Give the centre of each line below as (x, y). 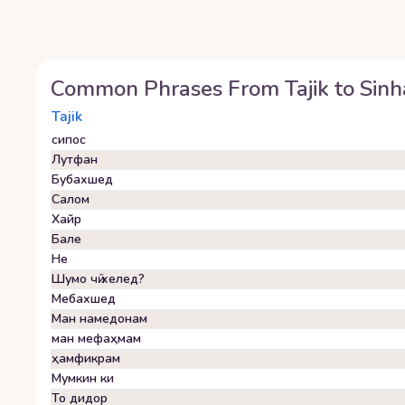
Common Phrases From (168, 89)
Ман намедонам (99, 319)
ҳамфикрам (86, 358)
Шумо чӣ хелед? (98, 279)
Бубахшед (82, 179)
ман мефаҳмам (96, 339)
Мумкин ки (83, 378)
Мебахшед (84, 299)
